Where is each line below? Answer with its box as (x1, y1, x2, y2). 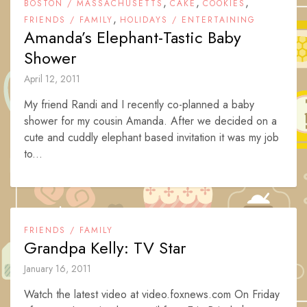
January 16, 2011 (24, 262, 91, 275)
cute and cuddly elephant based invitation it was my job (24, 130, 279, 145)
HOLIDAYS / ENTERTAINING (120, 14, 256, 26)
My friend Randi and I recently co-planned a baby (24, 97, 254, 112)
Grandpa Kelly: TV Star (24, 236, 186, 260)
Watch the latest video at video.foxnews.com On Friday (24, 286, 280, 302)
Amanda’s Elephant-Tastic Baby (24, 25, 241, 49)
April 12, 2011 (24, 72, 80, 86)
